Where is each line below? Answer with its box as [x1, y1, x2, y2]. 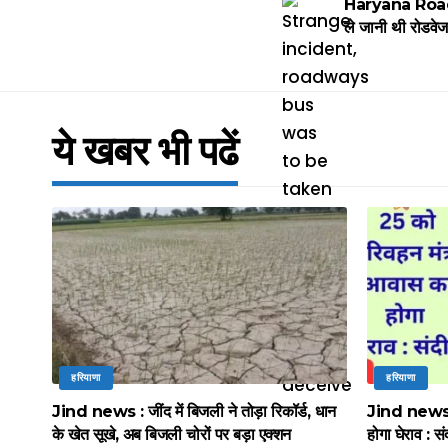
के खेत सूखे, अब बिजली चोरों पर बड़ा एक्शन [52, 424, 291, 444]
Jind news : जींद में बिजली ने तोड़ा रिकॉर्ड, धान [52, 401, 336, 421]
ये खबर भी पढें [52, 125, 238, 175]
